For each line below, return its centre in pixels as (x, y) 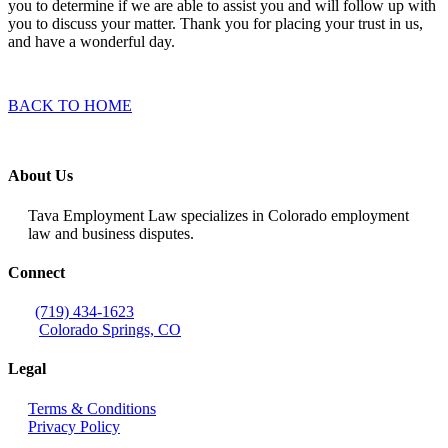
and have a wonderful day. (91, 41)
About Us (40, 176)
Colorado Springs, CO (110, 330)
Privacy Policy (74, 426)
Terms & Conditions (92, 408)
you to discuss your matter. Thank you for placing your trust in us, (215, 23)
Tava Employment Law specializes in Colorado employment (218, 215)
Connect (36, 272)
